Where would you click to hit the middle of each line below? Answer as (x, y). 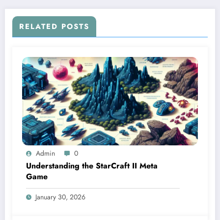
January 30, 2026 (60, 197)
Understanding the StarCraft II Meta (92, 165)
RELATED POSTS (54, 26)
